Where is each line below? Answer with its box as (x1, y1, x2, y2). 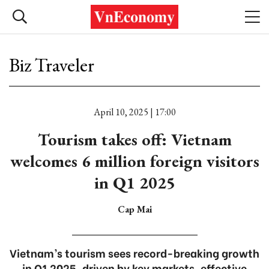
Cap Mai (117, 203, 152, 216)
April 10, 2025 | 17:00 (93, 106, 176, 118)
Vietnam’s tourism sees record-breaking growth (10, 244, 259, 261)
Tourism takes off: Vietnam (37, 128, 232, 150)
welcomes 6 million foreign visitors (10, 150, 259, 172)
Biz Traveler (9, 52, 94, 77)
